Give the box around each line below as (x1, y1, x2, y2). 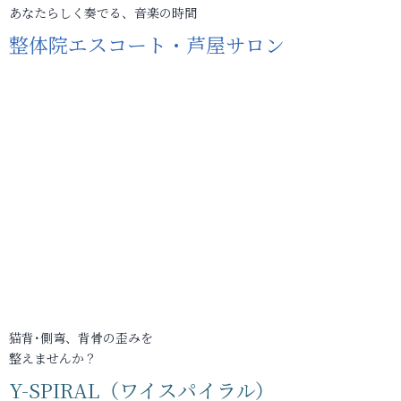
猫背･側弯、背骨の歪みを (9, 328, 153, 346)
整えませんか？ (9, 349, 97, 367)
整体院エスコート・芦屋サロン (9, 30, 285, 58)
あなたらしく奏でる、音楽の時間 (9, 4, 197, 21)
